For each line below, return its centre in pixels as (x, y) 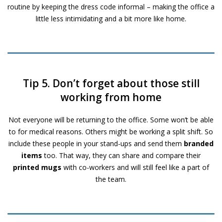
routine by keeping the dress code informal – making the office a (111, 6)
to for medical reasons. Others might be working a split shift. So (111, 132)
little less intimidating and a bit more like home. (111, 18)
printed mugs (37, 167)
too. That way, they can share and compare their (122, 156)
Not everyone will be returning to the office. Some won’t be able (111, 120)
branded (199, 144)
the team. (111, 179)
